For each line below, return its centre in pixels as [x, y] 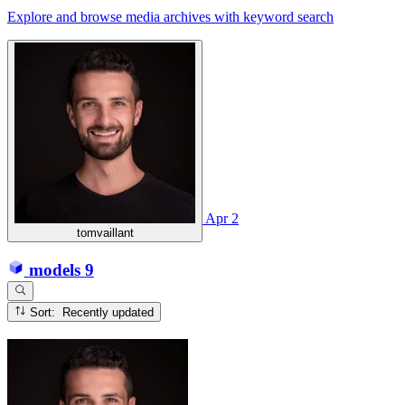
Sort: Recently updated [108, 312]
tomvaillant [105, 232]
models [54, 269]
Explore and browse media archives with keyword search [170, 16]
